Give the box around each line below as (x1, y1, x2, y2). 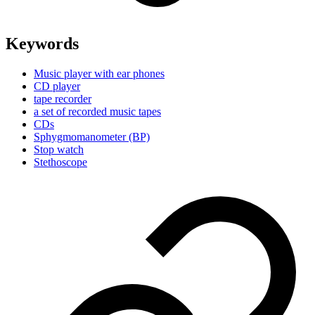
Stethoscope (34, 156, 87, 169)
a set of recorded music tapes (34, 105, 161, 118)
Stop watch (34, 143, 84, 156)
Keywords (6, 34, 79, 53)
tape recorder (34, 93, 91, 105)
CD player (34, 80, 80, 93)
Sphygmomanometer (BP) (34, 131, 150, 143)
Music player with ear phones (34, 67, 165, 80)
